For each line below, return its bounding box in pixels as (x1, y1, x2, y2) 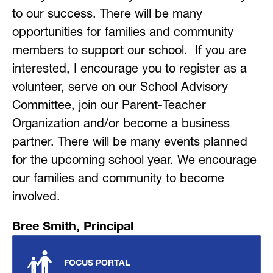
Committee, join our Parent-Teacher (12, 97, 206, 112)
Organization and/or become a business (12, 116, 230, 130)
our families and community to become (12, 171, 224, 185)
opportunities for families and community (12, 24, 233, 39)
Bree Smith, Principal (12, 219, 133, 233)
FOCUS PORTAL (64, 257, 130, 268)
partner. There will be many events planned (12, 134, 247, 149)
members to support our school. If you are (12, 43, 246, 57)
